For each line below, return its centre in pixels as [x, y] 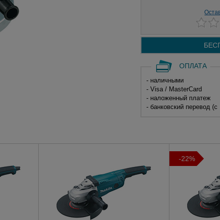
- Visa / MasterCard [174, 89]
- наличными [165, 80]
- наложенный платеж [178, 98]
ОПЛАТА [193, 66]
